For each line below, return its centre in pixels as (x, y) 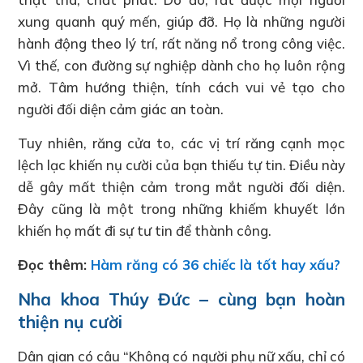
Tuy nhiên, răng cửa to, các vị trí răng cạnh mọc (181, 143)
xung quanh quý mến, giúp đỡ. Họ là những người (181, 21)
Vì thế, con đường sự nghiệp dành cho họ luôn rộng (181, 65)
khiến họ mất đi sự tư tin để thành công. (145, 230)
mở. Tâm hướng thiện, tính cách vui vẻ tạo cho (181, 87)
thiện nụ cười (70, 321)
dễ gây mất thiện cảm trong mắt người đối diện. (181, 186)
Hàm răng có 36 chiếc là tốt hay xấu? (216, 264)
